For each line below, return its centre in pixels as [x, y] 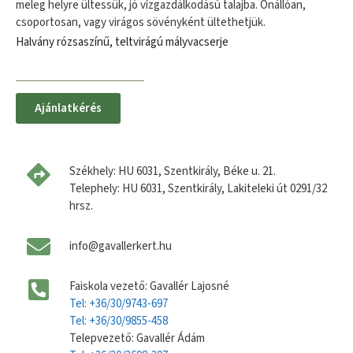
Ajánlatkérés [68, 108]
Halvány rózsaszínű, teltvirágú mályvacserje [122, 42]
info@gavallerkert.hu [120, 246]
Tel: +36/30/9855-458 [118, 321]
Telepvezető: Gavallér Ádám [137, 338]
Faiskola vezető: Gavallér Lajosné [149, 286]
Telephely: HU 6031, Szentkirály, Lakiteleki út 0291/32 [198, 189]
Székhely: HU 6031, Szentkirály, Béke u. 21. [172, 171]
